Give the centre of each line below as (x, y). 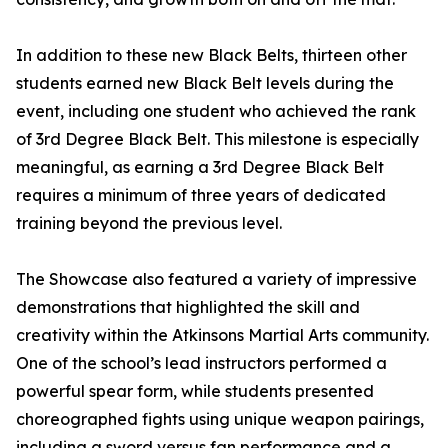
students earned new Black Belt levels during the (205, 83)
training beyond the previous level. (149, 223)
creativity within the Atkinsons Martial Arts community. (222, 335)
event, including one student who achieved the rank (216, 111)
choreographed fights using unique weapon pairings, (220, 419)
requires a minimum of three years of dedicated (201, 195)
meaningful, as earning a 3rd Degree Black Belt (200, 167)
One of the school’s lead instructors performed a (201, 363)
